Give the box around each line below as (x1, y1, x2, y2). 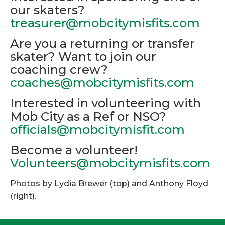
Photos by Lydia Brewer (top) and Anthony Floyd (10, 179, 208, 189)
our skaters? (10, 3, 85, 18)
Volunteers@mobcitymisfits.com (10, 156, 210, 171)
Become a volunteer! (10, 143, 138, 158)
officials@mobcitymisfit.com (10, 122, 185, 137)
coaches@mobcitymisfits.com (10, 75, 194, 90)
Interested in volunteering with (10, 96, 201, 111)
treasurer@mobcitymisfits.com (10, 16, 200, 31)
